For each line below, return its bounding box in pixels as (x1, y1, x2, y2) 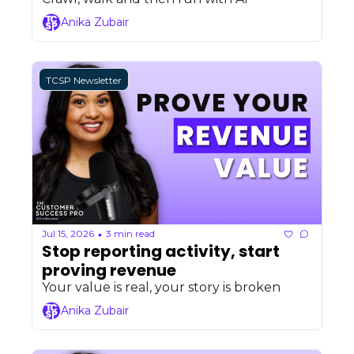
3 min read (106, 228, 155, 239)
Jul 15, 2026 (42, 228, 94, 239)
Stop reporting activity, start (42, 239, 280, 262)
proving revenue (42, 258, 176, 281)
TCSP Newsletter (46, 73, 122, 86)
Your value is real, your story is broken (42, 279, 281, 295)
